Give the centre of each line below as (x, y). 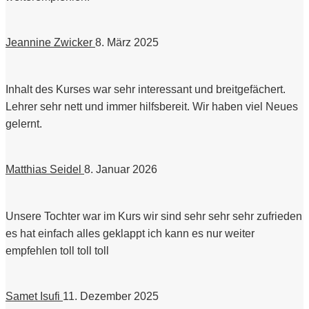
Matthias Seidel (43, 170)
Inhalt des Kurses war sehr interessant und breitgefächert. (146, 90)
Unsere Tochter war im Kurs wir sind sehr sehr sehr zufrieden (154, 217)
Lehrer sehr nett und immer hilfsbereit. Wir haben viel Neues (152, 107)
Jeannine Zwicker (49, 43)
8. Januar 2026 (121, 170)
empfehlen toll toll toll (57, 251)
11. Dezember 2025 (111, 297)
